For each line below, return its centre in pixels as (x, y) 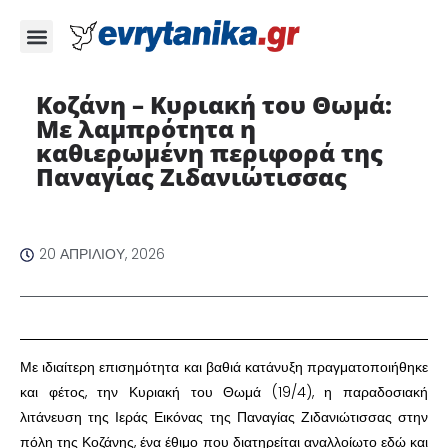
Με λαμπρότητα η (145, 128)
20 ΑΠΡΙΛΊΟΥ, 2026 (102, 254)
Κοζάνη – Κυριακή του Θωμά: (213, 104)
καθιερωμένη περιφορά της (209, 152)
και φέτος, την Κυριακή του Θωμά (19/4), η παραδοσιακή (224, 392)
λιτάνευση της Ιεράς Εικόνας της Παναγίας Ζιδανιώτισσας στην (224, 417)
